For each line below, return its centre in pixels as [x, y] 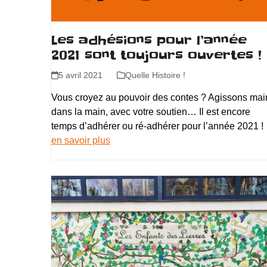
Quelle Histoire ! [155, 75]
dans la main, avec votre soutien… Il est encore [150, 111]
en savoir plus [80, 140]
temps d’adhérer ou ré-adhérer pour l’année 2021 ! [157, 126]
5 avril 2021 [80, 75]
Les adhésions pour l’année [149, 40]
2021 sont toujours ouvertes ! [156, 55]
